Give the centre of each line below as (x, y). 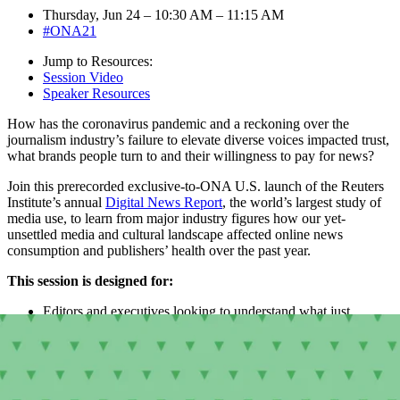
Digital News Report (164, 202)
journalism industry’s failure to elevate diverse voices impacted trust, (198, 139)
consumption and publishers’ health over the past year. (159, 250)
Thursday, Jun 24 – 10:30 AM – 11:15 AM (163, 14)
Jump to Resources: (98, 61)
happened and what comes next (131, 327)
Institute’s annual (56, 202)
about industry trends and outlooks (140, 359)
